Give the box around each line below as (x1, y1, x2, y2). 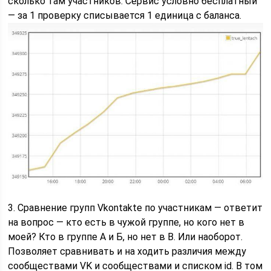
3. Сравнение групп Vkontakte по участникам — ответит (8, 201, 263, 214)
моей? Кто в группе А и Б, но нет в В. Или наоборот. (8, 230, 243, 243)
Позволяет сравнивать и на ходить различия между (8, 245, 247, 257)
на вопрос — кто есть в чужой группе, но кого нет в (8, 216, 245, 228)
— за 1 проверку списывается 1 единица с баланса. (8, 10, 242, 22)
